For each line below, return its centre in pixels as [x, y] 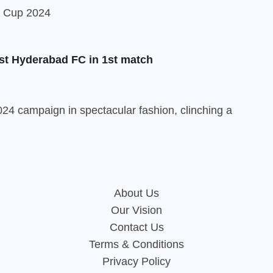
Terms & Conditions [136, 244]
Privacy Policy [136, 261]
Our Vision [136, 210]
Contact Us [136, 227]
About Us [136, 193]
